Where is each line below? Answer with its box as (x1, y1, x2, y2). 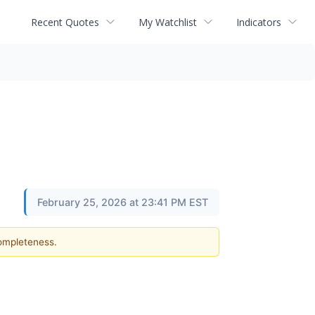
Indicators (236, 15, 281, 29)
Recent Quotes (31, 15, 99, 29)
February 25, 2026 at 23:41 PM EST (37, 196, 208, 208)
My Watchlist (139, 15, 197, 29)
